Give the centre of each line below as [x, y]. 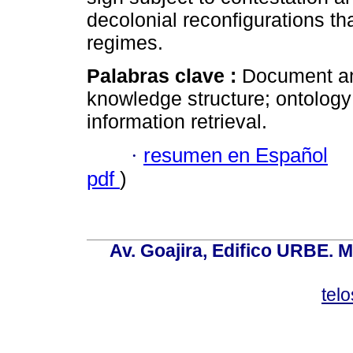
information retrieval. [177, 122]
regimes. [125, 43]
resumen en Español [236, 155]
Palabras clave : [164, 76]
